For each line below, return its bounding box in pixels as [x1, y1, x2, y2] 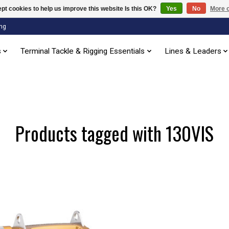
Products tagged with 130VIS [15, 119, 214, 147]
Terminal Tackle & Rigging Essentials [20, 47, 145, 56]
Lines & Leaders [164, 47, 221, 56]
